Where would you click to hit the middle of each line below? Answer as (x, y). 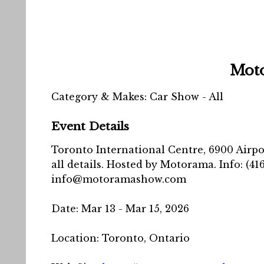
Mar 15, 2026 (157, 209)
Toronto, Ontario (146, 238)
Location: (77, 238)
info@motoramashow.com (119, 179)
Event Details (90, 126)
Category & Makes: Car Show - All (137, 97)
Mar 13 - (103, 209)
